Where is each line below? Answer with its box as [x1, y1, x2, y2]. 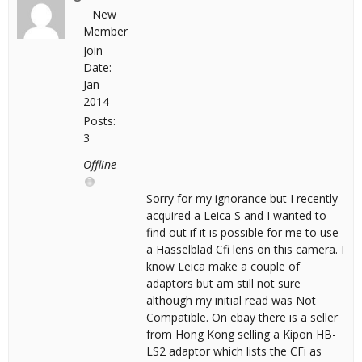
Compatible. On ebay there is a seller [146, 309, 338, 325]
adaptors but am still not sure [146, 276, 301, 291]
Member [83, 23, 128, 39]
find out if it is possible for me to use [146, 225, 339, 240]
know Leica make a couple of [146, 259, 300, 274]
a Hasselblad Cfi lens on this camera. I [146, 242, 344, 257]
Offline [83, 157, 116, 172]
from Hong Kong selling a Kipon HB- [146, 326, 336, 342]
